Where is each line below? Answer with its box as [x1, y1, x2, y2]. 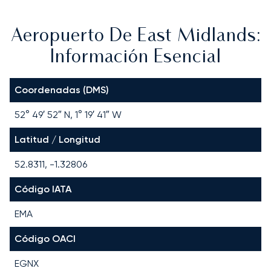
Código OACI [15, 232, 76, 244]
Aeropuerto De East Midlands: [10, 27, 261, 45]
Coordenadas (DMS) [15, 83, 109, 96]
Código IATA [15, 183, 71, 195]
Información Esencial [50, 48, 221, 67]
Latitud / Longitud [15, 133, 100, 145]
